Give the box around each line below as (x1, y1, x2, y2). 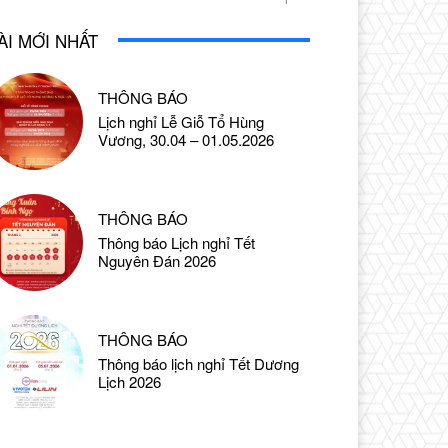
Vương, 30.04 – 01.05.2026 (98, 128, 275, 150)
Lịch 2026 (98, 371, 162, 393)
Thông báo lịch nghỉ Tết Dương (98, 353, 300, 375)
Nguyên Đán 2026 (98, 249, 217, 271)
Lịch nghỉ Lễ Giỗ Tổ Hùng (98, 110, 265, 132)
